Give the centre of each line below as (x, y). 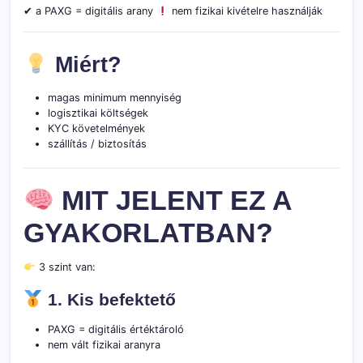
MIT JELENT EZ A (173, 201)
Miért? (85, 65)
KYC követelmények (96, 129)
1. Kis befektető (109, 300)
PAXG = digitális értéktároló (116, 330)
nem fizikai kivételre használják (245, 11)
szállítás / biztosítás (97, 144)
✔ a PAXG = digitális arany (90, 11)
